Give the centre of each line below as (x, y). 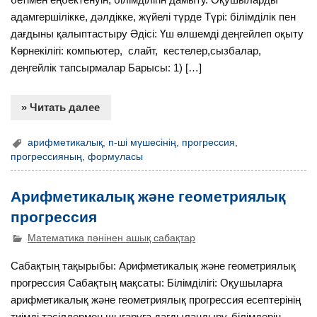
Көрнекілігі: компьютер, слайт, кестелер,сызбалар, (136, 50)
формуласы (116, 156)
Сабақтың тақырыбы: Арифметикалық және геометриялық (154, 266)
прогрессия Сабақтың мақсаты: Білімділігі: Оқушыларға (147, 283)
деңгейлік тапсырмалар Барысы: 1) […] (106, 67)
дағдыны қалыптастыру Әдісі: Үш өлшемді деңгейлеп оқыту (157, 33)
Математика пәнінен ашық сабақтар (112, 238)
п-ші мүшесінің (143, 142)
